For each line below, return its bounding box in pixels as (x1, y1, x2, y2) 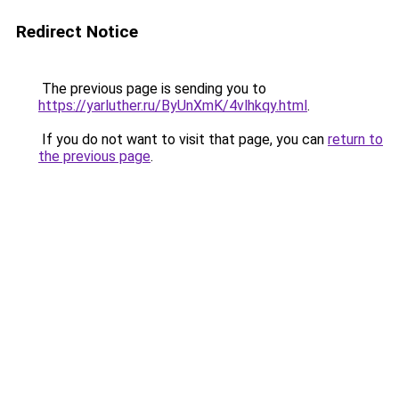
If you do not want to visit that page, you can (38, 131, 328, 148)
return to (328, 131, 383, 148)
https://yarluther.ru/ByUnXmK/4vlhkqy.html (38, 97, 307, 114)
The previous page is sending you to (38, 80, 266, 97)
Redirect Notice (16, 21, 138, 42)
